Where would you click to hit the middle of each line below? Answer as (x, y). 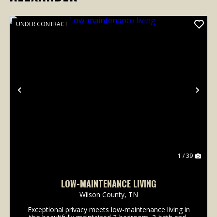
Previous (42, 96)
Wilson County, (104, 194)
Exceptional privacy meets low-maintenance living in (108, 209)
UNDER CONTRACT (42, 24)
